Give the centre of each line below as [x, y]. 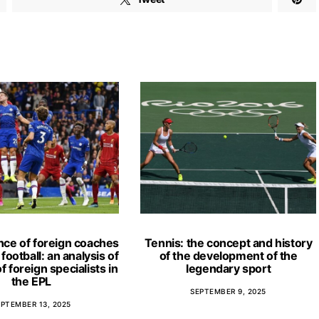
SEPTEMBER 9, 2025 [228, 291]
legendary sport [229, 268]
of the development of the [228, 255]
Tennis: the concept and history [228, 242]
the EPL [31, 281]
